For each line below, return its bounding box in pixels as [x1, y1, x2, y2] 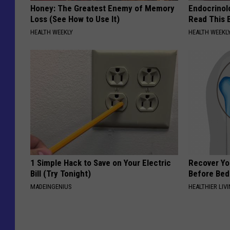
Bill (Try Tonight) [30, 168, 91, 179]
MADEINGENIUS [30, 183, 72, 191]
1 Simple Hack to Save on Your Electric [30, 158, 171, 168]
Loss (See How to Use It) [30, 14, 120, 25]
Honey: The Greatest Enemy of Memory [30, 3, 175, 14]
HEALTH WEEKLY [30, 28, 73, 36]
